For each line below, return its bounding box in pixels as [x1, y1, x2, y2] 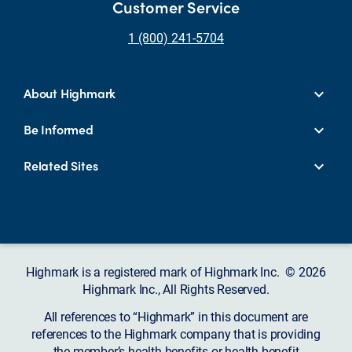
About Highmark [24, 83, 116, 102]
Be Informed [24, 119, 93, 138]
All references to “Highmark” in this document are [43, 307, 309, 324]
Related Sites [24, 156, 98, 174]
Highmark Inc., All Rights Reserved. [82, 280, 269, 298]
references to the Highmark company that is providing [31, 324, 321, 342]
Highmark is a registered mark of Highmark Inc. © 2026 [25, 263, 327, 280]
